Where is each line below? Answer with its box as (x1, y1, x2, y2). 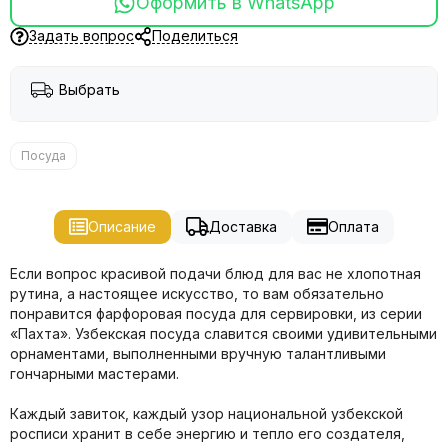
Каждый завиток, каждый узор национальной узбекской (10, 404, 403, 422)
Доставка (208, 217, 277, 235)
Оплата (327, 217, 379, 235)
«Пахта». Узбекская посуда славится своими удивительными (10, 324, 437, 342)
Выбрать (59, 80, 120, 98)
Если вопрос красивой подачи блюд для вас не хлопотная (10, 264, 421, 282)
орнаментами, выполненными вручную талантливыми (10, 344, 386, 362)
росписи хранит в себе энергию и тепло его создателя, (10, 424, 405, 442)
